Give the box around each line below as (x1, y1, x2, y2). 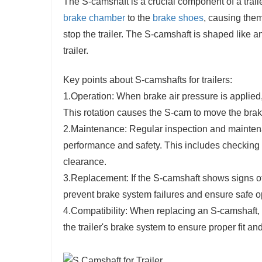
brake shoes (153, 13, 204, 23)
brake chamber (63, 13, 125, 23)
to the (125, 13, 153, 23)
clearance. (63, 157, 106, 167)
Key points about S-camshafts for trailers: (63, 75, 232, 85)
